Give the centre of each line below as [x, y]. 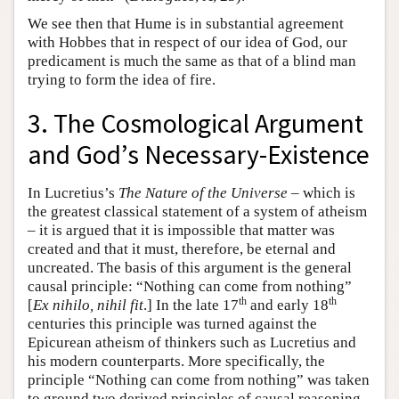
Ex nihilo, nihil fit [88, 305]
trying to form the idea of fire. [122, 80]
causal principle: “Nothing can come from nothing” [190, 286]
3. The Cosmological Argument [195, 124]
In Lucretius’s [73, 192]
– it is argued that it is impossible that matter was [181, 230]
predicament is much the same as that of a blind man [192, 61]
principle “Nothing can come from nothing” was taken [199, 379]
